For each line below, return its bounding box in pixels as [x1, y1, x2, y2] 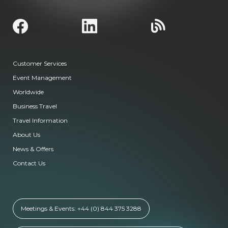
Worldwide [13, 88, 44, 96]
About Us [13, 131, 40, 139]
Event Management [13, 74, 72, 82]
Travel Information [13, 117, 68, 125]
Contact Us [13, 159, 45, 167]
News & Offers [13, 145, 53, 153]
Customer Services [13, 60, 67, 68]
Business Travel [13, 102, 57, 110]
